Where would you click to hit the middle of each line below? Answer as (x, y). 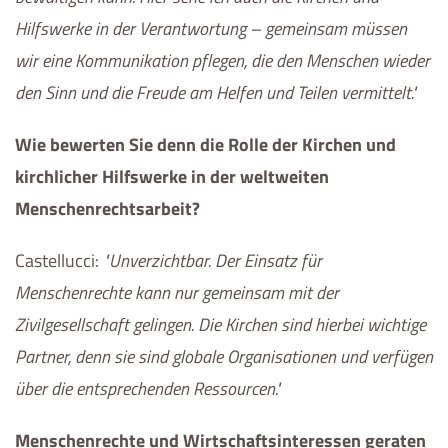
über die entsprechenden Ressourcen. (145, 388)
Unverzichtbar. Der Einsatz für (215, 260)
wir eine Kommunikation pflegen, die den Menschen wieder (222, 60)
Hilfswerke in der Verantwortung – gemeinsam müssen (211, 28)
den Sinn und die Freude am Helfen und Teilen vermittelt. (213, 92)
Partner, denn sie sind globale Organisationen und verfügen (224, 356)
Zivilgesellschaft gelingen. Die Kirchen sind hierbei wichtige (220, 324)
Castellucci (55, 260)
